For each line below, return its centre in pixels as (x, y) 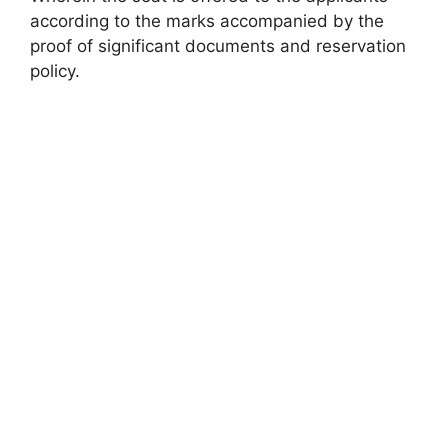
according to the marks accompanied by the (207, 21)
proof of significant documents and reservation (218, 46)
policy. (55, 71)
